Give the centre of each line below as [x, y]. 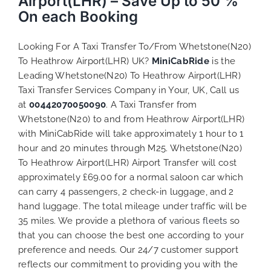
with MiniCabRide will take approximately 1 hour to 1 [131, 133]
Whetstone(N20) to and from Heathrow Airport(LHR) [132, 119]
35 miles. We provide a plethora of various [110, 220]
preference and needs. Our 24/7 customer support [129, 250]
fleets [215, 220]
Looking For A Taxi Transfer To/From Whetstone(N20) [135, 46]
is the [224, 61]
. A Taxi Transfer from [152, 104]
